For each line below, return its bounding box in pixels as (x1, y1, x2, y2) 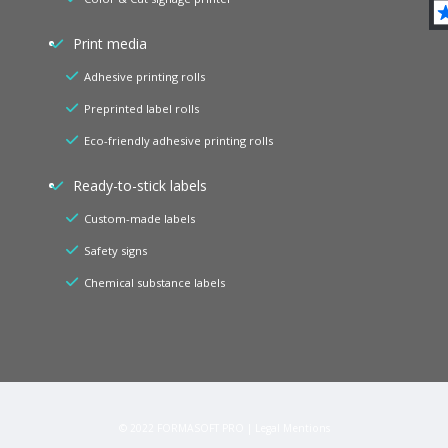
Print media (69, 34, 147, 53)
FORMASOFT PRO (156, 421, 244, 436)
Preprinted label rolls (84, 101, 199, 116)
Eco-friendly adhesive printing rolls (84, 133, 273, 148)
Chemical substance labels (84, 275, 225, 291)
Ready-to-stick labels (69, 176, 207, 196)
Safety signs (84, 243, 147, 259)
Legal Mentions (254, 421, 330, 436)
